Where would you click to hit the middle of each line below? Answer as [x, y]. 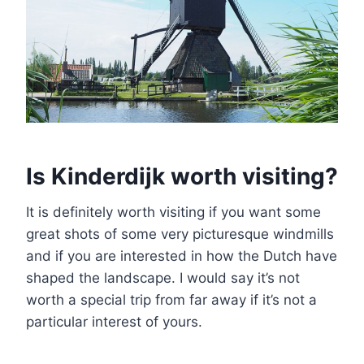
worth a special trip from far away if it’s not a [171, 299]
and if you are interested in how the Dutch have [182, 256]
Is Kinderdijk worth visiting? [182, 176]
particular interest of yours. [114, 321]
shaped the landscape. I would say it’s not [163, 277]
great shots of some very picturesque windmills [180, 234]
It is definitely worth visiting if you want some [173, 212]
